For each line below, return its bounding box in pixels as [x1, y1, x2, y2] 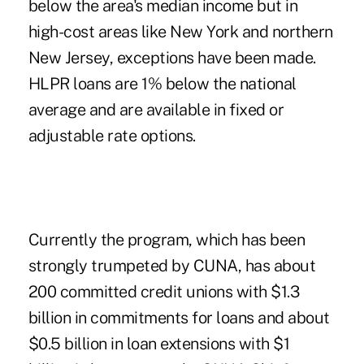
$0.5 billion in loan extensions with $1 [28, 333, 290, 353]
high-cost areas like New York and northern [28, 21, 333, 41]
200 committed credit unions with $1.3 [28, 281, 300, 301]
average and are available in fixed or [28, 99, 284, 119]
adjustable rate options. [28, 125, 196, 145]
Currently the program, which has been [28, 229, 305, 249]
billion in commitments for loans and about [28, 307, 330, 327]
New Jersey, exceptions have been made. [28, 47, 316, 67]
